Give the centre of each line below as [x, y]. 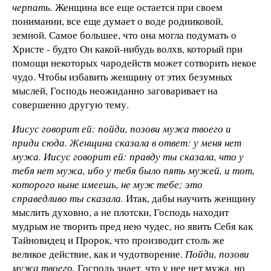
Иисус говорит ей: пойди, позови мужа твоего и [122, 129]
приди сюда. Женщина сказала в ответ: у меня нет [127, 143]
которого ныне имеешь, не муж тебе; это [107, 184]
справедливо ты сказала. [68, 198]
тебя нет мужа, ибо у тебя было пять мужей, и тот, [133, 171]
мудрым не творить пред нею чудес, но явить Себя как [132, 226]
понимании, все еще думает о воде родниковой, [118, 21]
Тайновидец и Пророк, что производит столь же [118, 240]
